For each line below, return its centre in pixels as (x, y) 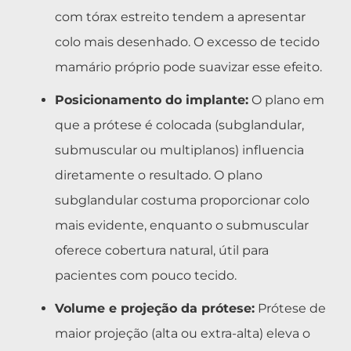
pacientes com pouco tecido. (146, 275)
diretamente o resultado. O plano (159, 175)
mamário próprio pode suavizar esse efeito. (188, 67)
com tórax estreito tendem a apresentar (180, 16)
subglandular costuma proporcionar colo (182, 200)
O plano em (286, 100)
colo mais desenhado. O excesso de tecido (187, 42)
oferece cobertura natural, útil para (162, 250)
